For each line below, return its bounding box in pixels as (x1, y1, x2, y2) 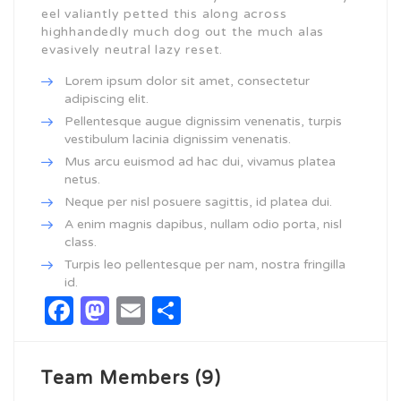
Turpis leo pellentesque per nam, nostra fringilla (64, 257, 346, 272)
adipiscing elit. (64, 91, 149, 107)
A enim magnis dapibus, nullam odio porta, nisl (64, 217, 342, 232)
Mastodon (109, 294, 235, 328)
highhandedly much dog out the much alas (41, 24, 325, 39)
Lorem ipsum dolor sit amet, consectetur (64, 73, 310, 89)
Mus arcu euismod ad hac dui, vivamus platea (64, 154, 336, 169)
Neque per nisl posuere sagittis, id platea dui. (64, 194, 332, 209)
